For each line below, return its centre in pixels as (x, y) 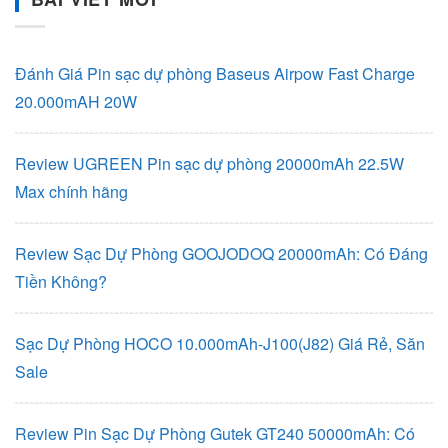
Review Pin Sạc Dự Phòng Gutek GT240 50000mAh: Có (215, 433)
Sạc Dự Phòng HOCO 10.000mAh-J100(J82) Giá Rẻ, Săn (220, 343)
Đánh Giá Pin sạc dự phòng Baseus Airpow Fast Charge (215, 73)
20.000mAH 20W (76, 101)
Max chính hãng (71, 191)
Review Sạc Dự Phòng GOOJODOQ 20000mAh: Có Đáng (221, 253)
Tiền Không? (61, 281)
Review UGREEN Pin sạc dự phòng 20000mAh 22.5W (209, 163)
